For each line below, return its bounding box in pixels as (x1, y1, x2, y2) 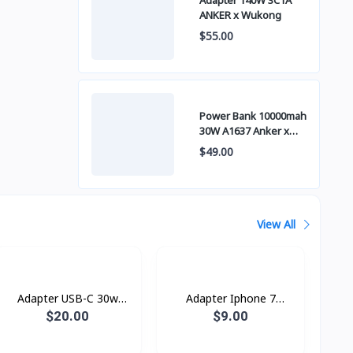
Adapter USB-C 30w (17, 291, 118, 307)
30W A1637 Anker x (199, 124, 289, 139)
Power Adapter (28, 307, 106, 323)
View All (257, 216, 299, 232)
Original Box (199, 307, 262, 323)
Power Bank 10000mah (199, 109, 307, 124)
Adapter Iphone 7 (185, 291, 276, 307)
